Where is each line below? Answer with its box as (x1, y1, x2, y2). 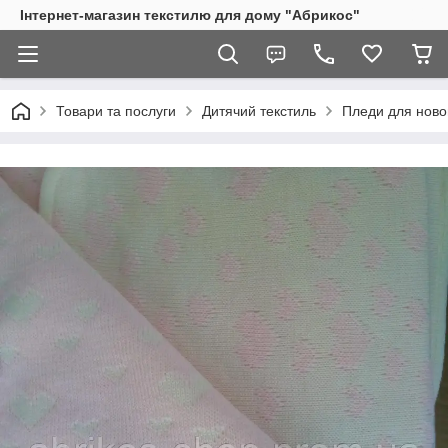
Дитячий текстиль (202, 103, 316, 119)
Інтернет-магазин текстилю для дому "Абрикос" (20, 7, 360, 23)
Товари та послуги (56, 103, 176, 119)
